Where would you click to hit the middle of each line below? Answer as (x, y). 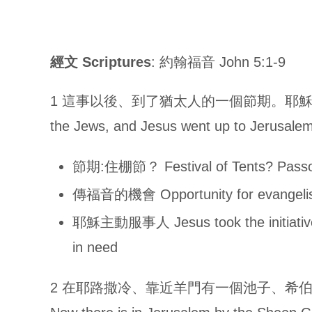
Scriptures (115, 62)
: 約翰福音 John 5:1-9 (218, 62)
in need (95, 247)
